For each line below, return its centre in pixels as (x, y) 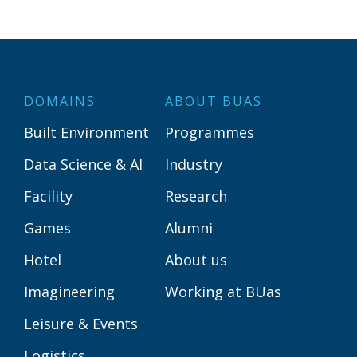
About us (196, 260)
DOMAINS (60, 101)
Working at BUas (223, 292)
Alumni (189, 228)
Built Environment (86, 132)
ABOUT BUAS (214, 101)
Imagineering (69, 292)
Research (196, 196)
